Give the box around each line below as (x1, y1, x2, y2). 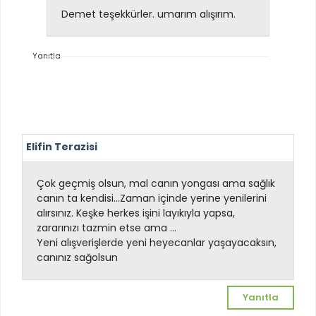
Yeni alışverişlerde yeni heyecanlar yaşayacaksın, (37, 235, 276, 250)
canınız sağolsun (37, 250, 118, 265)
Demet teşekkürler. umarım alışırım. (61, 7, 236, 22)
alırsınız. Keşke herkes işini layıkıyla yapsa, (37, 205, 235, 220)
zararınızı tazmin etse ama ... (37, 220, 176, 235)
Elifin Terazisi (26, 139, 97, 154)
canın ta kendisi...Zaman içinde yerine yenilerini (37, 190, 267, 205)
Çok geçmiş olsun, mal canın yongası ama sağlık (37, 176, 275, 190)
